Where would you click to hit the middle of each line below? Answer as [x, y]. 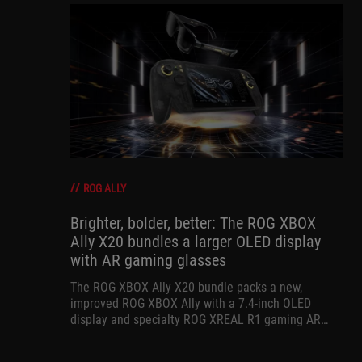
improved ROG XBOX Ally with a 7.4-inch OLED [191, 303]
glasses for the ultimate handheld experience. [190, 335]
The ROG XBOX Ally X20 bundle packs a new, [186, 287]
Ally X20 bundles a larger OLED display [196, 241]
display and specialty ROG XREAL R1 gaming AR [196, 319]
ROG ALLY [105, 188]
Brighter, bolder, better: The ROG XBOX [193, 223]
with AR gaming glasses [148, 260]
